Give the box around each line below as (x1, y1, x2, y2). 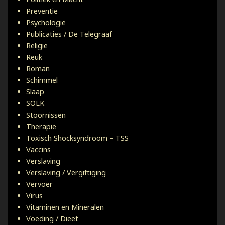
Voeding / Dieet (26, 214, 78, 224)
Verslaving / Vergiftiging (26, 168, 106, 178)
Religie (26, 41, 48, 51)
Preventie (26, 6, 58, 16)
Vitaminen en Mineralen (26, 202, 104, 212)
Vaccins (26, 145, 51, 155)
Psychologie (26, 18, 66, 28)
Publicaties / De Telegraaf (26, 29, 112, 39)
